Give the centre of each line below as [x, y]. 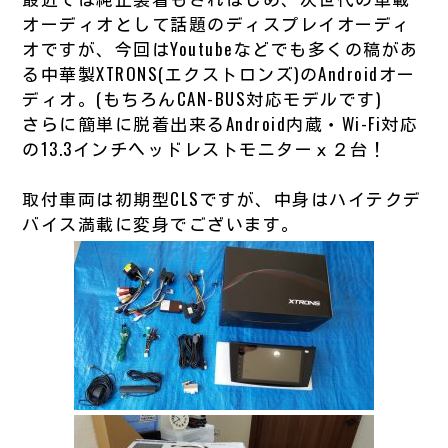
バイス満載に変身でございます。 [161, 223]
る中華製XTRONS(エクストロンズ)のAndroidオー [219, 73]
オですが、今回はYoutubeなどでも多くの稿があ [220, 48]
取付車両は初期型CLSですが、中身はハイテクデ [222, 198]
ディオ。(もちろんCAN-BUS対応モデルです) [202, 98]
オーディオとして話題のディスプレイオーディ [216, 23]
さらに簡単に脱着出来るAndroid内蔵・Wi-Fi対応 [220, 123]
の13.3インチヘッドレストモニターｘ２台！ [205, 148]
